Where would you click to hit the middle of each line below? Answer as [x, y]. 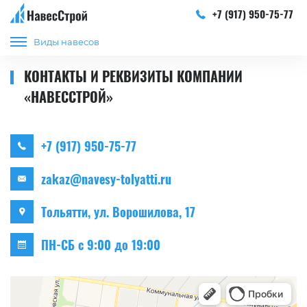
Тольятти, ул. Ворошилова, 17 [118, 212]
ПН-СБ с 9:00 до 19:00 [101, 245]
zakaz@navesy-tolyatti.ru [106, 179]
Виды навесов [66, 41]
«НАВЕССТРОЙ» [69, 97]
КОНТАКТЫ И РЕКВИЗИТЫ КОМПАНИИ [133, 76]
